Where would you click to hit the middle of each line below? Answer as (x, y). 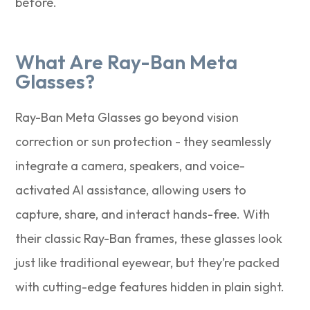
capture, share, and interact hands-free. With (143, 214)
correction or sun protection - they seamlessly (144, 141)
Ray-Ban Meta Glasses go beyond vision (127, 117)
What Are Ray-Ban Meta (127, 62)
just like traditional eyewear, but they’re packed (148, 262)
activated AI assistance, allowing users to (131, 190)
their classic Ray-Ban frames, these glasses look (149, 238)
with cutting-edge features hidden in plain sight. (150, 286)
